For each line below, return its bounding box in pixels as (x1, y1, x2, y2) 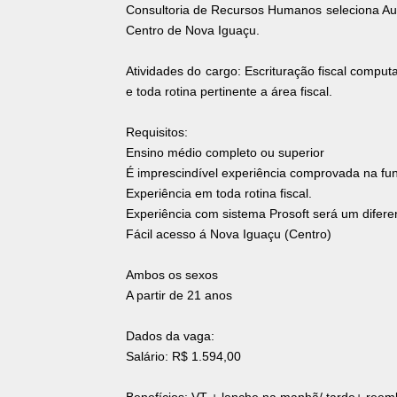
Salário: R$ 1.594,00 (126, 349, 241, 364)
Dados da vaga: (126, 329, 214, 344)
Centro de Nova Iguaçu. (126, 23, 260, 38)
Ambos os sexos (126, 268, 218, 283)
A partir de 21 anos (126, 288, 232, 303)
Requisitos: (126, 125, 188, 140)
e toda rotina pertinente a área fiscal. (126, 84, 332, 99)
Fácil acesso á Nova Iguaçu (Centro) (126, 227, 331, 242)
